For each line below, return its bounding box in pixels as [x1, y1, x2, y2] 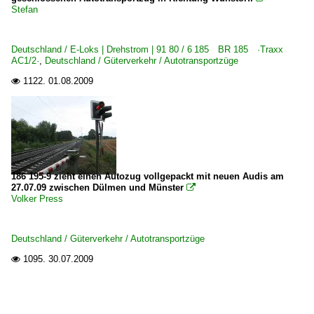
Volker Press [11, 193, 63, 204]
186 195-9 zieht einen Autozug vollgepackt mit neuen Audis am [11, 171, 284, 182]
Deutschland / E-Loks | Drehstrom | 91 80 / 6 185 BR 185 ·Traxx [11, 44, 283, 55]
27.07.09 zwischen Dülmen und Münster [11, 182, 184, 193]
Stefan [11, 4, 38, 15]
